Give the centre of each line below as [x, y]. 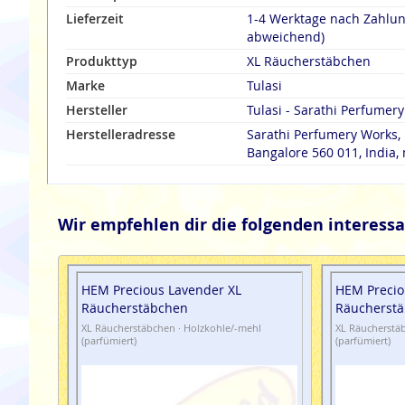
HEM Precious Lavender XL [162, 290]
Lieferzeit [95, 19]
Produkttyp [102, 61]
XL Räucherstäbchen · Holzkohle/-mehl [172, 328]
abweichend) [286, 37]
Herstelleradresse [121, 134]
